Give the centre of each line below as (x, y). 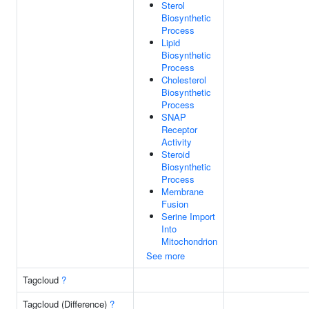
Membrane (182, 191)
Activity (177, 142)
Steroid (176, 154)
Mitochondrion (189, 241)
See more (166, 256)
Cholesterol (184, 80)
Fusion (175, 204)
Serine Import (188, 216)
